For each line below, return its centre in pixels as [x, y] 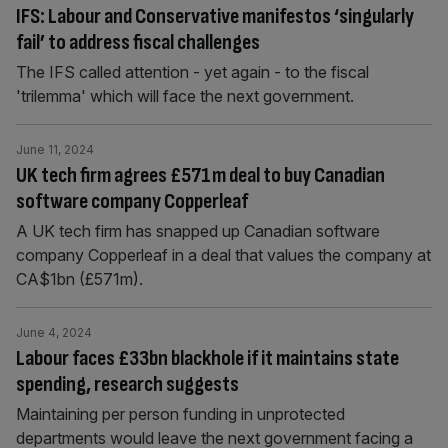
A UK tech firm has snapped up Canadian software [198, 231]
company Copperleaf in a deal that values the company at [223, 255]
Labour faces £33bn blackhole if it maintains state [207, 358]
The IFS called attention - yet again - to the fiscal [192, 72]
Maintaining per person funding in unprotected [180, 414]
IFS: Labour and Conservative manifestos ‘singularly [215, 16]
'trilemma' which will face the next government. [185, 96]
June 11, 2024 [55, 149]
